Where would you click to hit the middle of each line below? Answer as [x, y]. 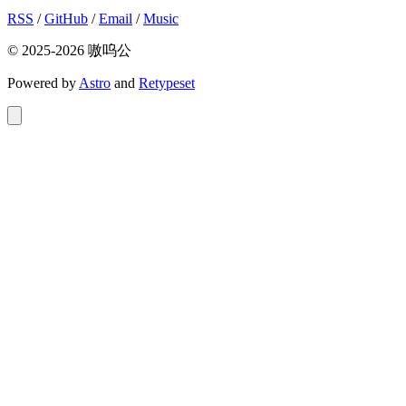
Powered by [43, 82]
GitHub [66, 18]
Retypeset [167, 82]
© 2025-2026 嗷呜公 [69, 50]
